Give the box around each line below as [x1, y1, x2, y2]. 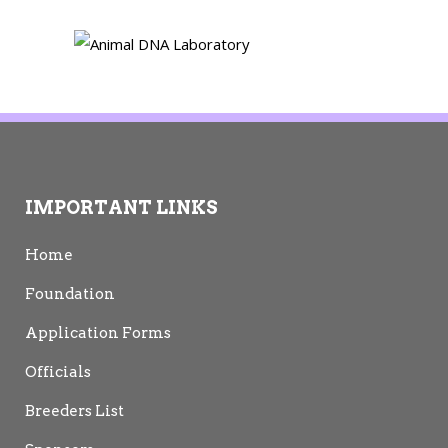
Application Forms [25, 323, 171, 342]
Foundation [25, 284, 115, 303]
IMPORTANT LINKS [25, 196, 218, 218]
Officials [25, 362, 91, 381]
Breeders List [25, 401, 124, 420]
